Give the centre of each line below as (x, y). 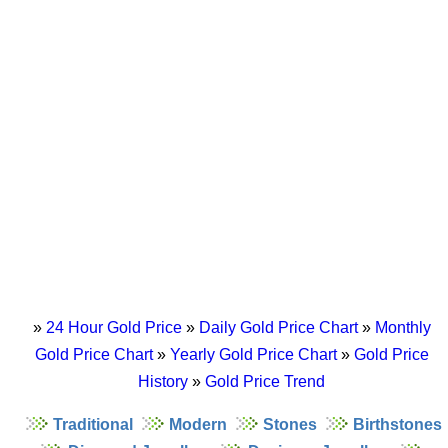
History (163, 381)
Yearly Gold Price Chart (253, 354)
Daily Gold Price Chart (278, 327)
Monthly (402, 327)
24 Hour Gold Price (113, 327)
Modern (198, 424)
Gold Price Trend (265, 381)
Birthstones (397, 424)
